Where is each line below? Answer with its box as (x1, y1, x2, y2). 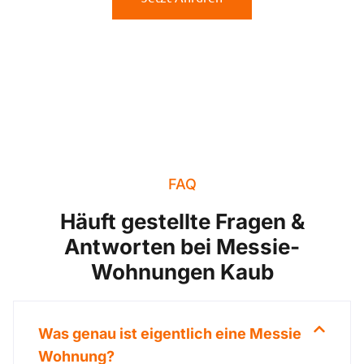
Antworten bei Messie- (64, 234, 300, 260)
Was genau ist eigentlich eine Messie (38, 325, 301, 343)
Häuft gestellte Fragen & (59, 209, 305, 235)
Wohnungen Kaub (90, 259, 274, 285)
